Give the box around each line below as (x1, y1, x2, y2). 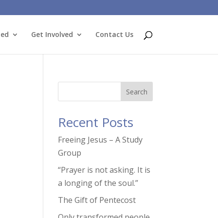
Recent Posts (58, 113, 134, 131)
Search (126, 87, 147, 96)
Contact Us (95, 30, 133, 39)
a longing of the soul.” (58, 178, 139, 188)
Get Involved (31, 30, 73, 39)
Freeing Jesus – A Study (58, 134, 143, 145)
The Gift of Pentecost (58, 195, 136, 205)
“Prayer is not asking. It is (58, 164, 151, 175)
